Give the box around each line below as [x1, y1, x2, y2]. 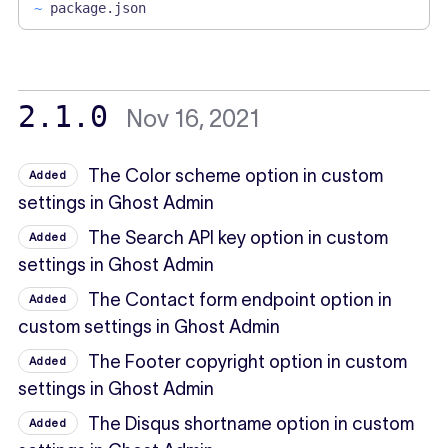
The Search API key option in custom [88, 228, 389, 249]
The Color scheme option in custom [88, 166, 384, 187]
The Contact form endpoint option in [88, 290, 393, 311]
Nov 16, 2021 [125, 105, 260, 133]
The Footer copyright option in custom [88, 352, 408, 373]
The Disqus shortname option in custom [88, 414, 415, 435]
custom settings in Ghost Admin [17, 317, 280, 338]
